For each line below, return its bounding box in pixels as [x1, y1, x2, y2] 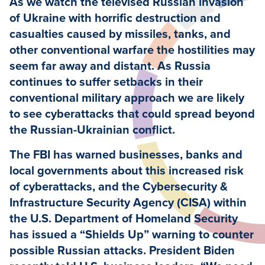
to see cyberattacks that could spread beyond [9, 107, 255, 122]
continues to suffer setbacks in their [9, 75, 203, 90]
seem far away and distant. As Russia [9, 59, 211, 74]
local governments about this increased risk [9, 164, 244, 179]
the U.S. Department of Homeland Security [9, 212, 238, 227]
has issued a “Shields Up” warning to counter [9, 228, 254, 243]
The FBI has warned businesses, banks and [9, 148, 243, 163]
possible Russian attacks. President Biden [9, 244, 235, 258]
